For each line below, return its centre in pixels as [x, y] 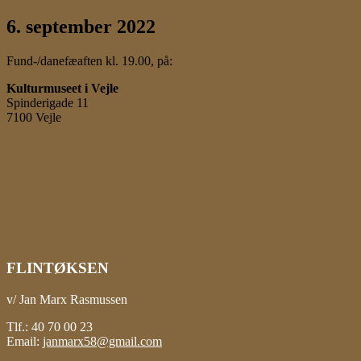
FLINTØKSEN [58, 268]
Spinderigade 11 [48, 102]
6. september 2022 [81, 26]
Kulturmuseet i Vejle [62, 88]
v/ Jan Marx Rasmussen [67, 299]
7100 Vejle [34, 117]
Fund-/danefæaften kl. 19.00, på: [89, 60]
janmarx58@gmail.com [102, 341]
